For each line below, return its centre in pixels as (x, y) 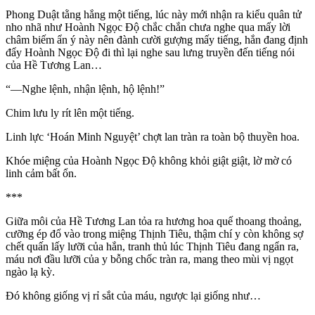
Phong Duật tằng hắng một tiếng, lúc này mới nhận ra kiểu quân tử (154, 15)
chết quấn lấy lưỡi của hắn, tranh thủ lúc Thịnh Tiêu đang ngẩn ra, (152, 247)
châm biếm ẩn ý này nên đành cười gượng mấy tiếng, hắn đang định (157, 40)
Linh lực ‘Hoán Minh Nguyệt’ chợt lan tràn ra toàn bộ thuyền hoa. (153, 137)
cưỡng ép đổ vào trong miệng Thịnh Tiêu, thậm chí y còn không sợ (154, 234)
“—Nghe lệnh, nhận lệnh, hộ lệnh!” (85, 89)
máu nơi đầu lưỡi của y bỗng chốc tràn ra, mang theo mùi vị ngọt (149, 259)
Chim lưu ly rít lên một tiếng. (70, 113)
